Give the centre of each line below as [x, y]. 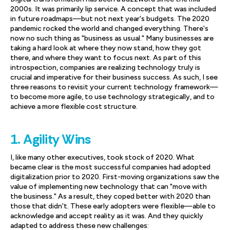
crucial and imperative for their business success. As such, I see [114, 77]
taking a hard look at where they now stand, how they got [106, 48]
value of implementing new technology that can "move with [109, 187]
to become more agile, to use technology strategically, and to [112, 97]
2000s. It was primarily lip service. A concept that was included [113, 9]
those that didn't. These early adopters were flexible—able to [113, 206]
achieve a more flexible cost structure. [74, 107]
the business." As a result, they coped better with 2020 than [110, 196]
